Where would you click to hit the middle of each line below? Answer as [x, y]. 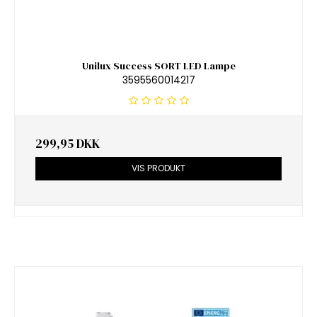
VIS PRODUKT [158, 168]
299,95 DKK [68, 144]
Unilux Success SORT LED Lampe [158, 65]
